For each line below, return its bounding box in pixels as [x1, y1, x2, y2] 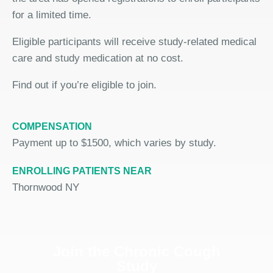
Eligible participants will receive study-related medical [12, 36, 257, 48]
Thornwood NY [12, 182, 79, 193]
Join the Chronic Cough [52, 243, 221, 260]
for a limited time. [12, 9, 91, 21]
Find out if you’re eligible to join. [12, 79, 157, 91]
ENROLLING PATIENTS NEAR [12, 166, 152, 176]
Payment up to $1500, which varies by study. [12, 137, 216, 149]
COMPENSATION [12, 121, 92, 132]
